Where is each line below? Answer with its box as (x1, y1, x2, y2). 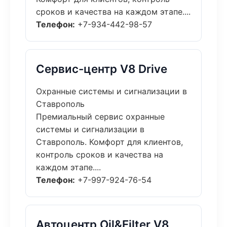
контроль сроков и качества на (36, 149, 163, 160)
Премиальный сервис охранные (36, 111, 165, 122)
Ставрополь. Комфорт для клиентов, (36, 137, 183, 147)
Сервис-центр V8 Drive (36, 62, 167, 75)
